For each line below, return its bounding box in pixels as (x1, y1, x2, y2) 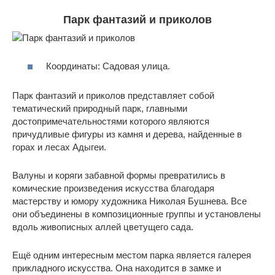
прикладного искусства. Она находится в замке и (12, 263, 221, 274)
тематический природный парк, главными (12, 103, 187, 114)
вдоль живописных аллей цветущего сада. (12, 222, 193, 233)
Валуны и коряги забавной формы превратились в (12, 170, 225, 181)
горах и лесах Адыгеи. (12, 142, 106, 153)
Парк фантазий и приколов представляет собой (12, 90, 214, 101)
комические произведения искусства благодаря (12, 183, 214, 194)
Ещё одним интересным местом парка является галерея (12, 250, 251, 261)
